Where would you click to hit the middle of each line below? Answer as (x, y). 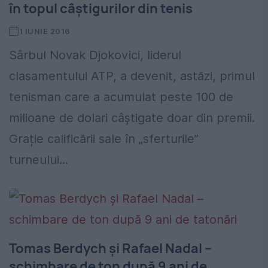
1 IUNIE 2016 (45, 31)
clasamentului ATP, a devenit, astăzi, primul (132, 76)
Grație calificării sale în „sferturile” (104, 139)
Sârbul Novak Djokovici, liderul (95, 55)
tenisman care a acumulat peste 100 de (121, 97)
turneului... (39, 160)
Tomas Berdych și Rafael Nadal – (110, 249)
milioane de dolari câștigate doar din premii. (132, 118)
